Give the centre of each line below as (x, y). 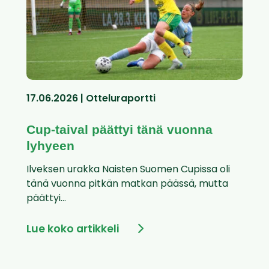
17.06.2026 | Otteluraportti (91, 99)
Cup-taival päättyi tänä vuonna (119, 130)
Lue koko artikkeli (73, 230)
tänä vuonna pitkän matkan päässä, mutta (127, 185)
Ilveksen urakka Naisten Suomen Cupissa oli (128, 170)
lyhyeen (50, 146)
